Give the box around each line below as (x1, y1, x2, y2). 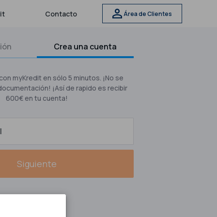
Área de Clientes (124, 9, 172, 18)
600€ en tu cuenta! (5, 93, 68, 103)
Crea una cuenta (53, 41, 117, 52)
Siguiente (16, 158, 57, 170)
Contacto (45, 9, 77, 18)
